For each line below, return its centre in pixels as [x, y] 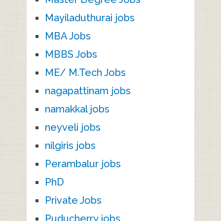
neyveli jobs [73, 127]
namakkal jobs [77, 109]
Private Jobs [73, 200]
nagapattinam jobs [88, 91]
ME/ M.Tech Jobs [85, 72]
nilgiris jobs [70, 145]
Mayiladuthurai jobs [90, 18]
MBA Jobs [68, 36]
